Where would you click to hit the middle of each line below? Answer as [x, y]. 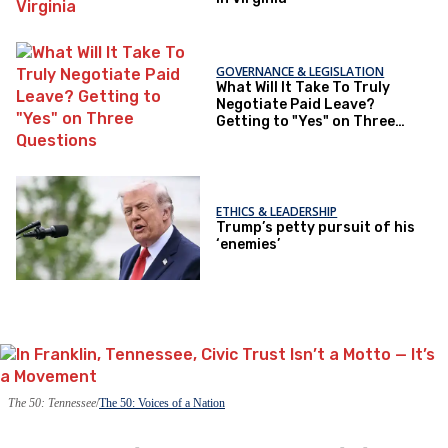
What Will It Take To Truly [303, 88]
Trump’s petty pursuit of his [316, 227]
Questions [252, 139]
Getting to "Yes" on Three [306, 122]
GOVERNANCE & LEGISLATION [300, 72]
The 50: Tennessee [52, 402]
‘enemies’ [248, 244]
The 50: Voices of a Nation [162, 402]
